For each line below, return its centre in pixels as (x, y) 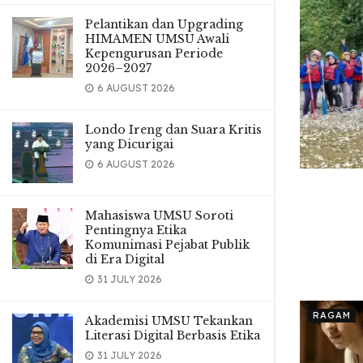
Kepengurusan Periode (154, 53)
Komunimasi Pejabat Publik (167, 245)
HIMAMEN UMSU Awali (157, 39)
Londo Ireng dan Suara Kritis (173, 130)
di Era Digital (125, 259)
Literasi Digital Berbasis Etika (173, 335)
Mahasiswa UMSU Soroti (159, 216)
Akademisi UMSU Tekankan (169, 321)
